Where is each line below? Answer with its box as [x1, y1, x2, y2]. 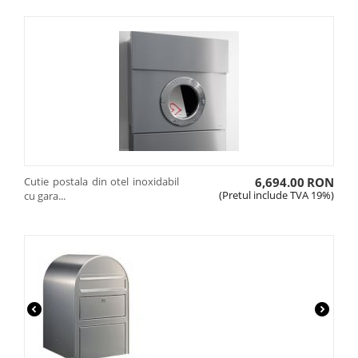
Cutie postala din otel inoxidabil [24, 174, 179, 189]
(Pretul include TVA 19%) [219, 188, 334, 202]
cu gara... [24, 189, 66, 203]
